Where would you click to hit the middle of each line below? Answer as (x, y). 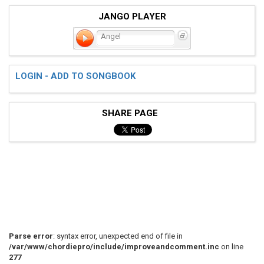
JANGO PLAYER (132, 16)
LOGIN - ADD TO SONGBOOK (75, 76)
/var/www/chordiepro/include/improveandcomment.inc (114, 246)
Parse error (31, 236)
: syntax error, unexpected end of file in (118, 236)
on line (231, 246)
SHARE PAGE (132, 113)
